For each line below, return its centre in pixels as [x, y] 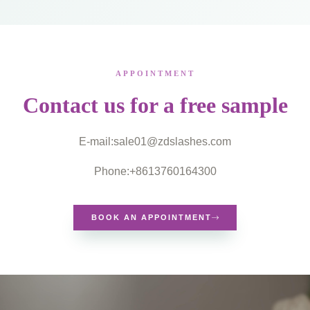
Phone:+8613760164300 [155, 171]
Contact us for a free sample [155, 106]
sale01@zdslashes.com [172, 142]
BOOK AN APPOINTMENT [151, 218]
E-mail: [96, 142]
